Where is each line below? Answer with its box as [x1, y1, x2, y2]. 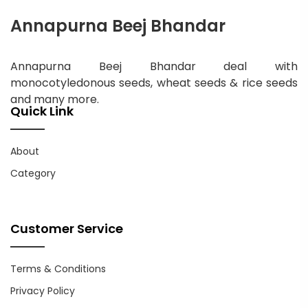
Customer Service [10, 220, 123, 237]
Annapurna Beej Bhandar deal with [10, 58, 298, 74]
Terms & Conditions [10, 262, 106, 276]
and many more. [10, 91, 99, 107]
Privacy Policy [10, 284, 75, 298]
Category [10, 166, 56, 180]
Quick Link [10, 102, 74, 120]
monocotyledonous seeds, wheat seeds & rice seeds [10, 75, 298, 91]
